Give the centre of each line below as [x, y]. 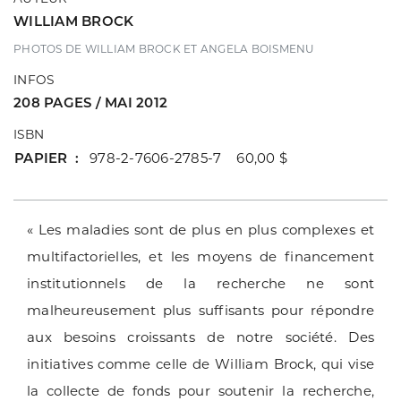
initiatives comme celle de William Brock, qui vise [200, 364]
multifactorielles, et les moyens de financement [200, 257]
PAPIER [41, 158]
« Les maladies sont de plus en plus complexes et [200, 230]
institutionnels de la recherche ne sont [200, 284]
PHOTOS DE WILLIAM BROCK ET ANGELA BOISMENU [164, 49]
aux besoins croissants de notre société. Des [200, 337]
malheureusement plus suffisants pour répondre [200, 311]
